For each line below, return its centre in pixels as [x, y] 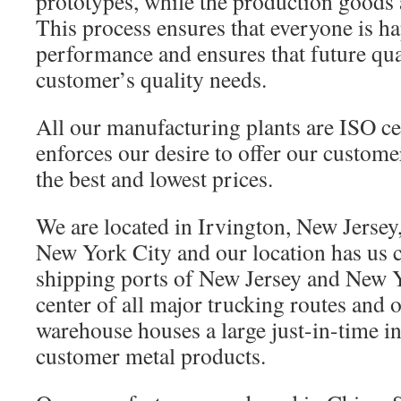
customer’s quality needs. [151, 79]
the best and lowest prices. [154, 178]
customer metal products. [151, 355]
